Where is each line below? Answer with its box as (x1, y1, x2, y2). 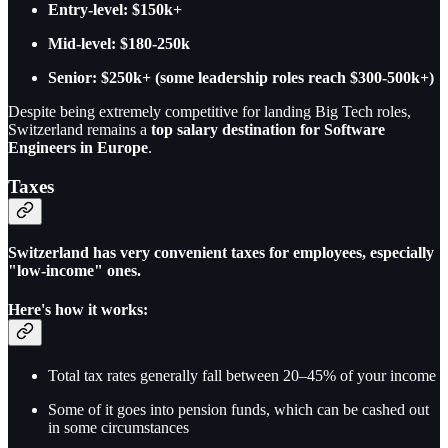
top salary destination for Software (151, 121, 385, 139)
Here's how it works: (8, 301, 148, 319)
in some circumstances (48, 419, 189, 437)
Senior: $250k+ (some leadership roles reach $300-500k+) (48, 69, 434, 87)
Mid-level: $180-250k (48, 35, 190, 53)
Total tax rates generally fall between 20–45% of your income (48, 367, 436, 385)
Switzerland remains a (8, 121, 151, 139)
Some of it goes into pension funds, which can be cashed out (48, 401, 429, 419)
